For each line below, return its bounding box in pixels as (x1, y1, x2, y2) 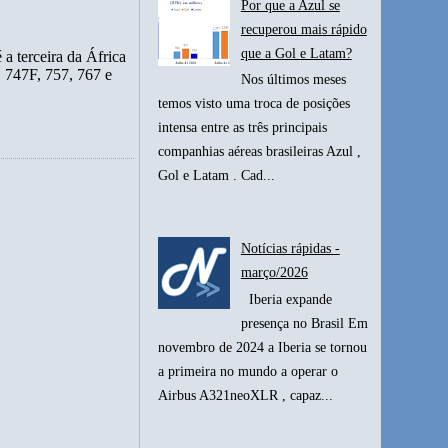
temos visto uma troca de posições (158, 96, 351, 112)
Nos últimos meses (240, 72, 346, 88)
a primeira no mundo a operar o (158, 363, 339, 379)
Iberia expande (240, 291, 332, 307)
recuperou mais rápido (240, 21, 367, 37)
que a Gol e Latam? (240, 45, 352, 61)
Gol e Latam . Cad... (158, 168, 276, 184)
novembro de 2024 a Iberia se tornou (158, 339, 368, 355)
